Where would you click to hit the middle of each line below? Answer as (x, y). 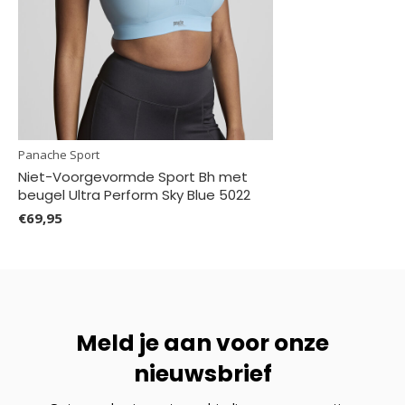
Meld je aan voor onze (202, 343)
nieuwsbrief (202, 373)
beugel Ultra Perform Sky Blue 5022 (134, 194)
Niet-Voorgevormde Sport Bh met (133, 176)
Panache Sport (59, 154)
